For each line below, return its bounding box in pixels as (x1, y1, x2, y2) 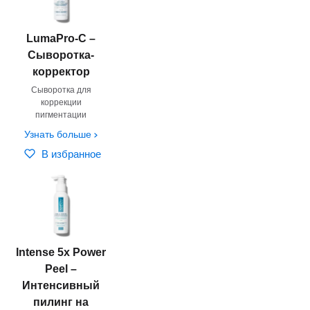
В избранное (42, 147, 102, 160)
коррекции (40, 97, 82, 107)
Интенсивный (22, 279, 100, 291)
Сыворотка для (30, 84, 91, 95)
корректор (32, 65, 90, 77)
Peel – (45, 262, 77, 275)
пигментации (35, 109, 87, 120)
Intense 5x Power (16, 246, 107, 258)
